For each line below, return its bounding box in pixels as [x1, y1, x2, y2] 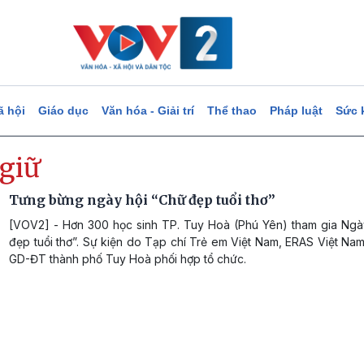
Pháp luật [269, 104, 323, 117]
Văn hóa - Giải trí [101, 104, 194, 117]
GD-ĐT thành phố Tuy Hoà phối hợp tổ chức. [9, 252, 246, 266]
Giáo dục [37, 104, 89, 117]
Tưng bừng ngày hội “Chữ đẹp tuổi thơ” [9, 192, 275, 208]
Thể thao [206, 104, 257, 117]
